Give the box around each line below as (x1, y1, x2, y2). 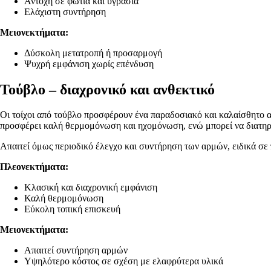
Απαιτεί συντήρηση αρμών (24, 245, 128, 256)
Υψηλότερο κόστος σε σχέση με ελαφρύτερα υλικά (24, 256, 223, 267)
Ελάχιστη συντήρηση (24, 6, 106, 17)
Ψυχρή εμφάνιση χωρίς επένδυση (24, 58, 154, 69)
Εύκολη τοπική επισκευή (24, 204, 120, 215)
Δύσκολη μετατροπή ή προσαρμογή (24, 47, 162, 58)
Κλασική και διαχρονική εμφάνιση (24, 182, 157, 193)
